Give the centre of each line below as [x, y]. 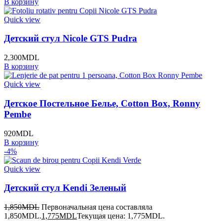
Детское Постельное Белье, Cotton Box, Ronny [102, 103]
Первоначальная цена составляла [97, 207]
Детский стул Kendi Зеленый [65, 188]
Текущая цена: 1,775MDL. [121, 216]
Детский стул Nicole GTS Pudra [71, 38]
